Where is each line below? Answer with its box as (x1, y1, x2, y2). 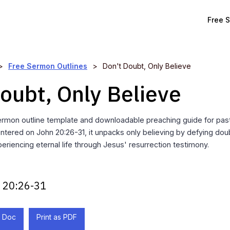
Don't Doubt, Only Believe (103, 62, 191, 70)
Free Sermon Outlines (8, 62, 87, 70)
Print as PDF (36, 213, 77, 221)
